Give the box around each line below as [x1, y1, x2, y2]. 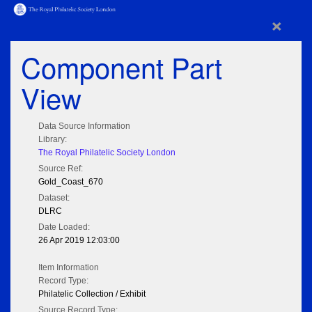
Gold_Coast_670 [38, 177, 103, 187]
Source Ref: [38, 164, 83, 174]
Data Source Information [38, 121, 130, 132]
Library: [38, 134, 67, 145]
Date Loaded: [38, 222, 90, 233]
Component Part [21, 47, 222, 87]
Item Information [38, 263, 99, 273]
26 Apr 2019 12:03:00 [38, 235, 120, 246]
